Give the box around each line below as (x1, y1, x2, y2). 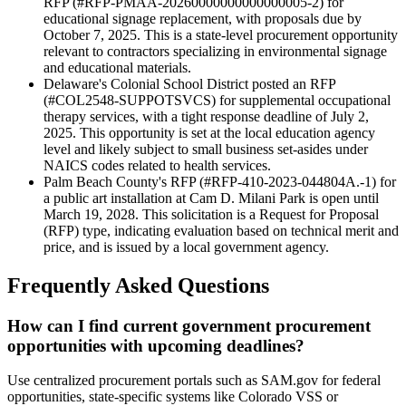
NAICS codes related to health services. (43, 157, 271, 173)
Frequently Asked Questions (7, 273, 269, 297)
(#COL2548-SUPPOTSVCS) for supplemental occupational (43, 92, 391, 108)
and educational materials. (43, 59, 191, 75)
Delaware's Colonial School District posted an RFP (43, 75, 335, 92)
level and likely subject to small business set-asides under (43, 140, 368, 157)
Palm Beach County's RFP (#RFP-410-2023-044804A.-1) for (43, 173, 396, 189)
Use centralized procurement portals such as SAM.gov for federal (7, 372, 381, 389)
